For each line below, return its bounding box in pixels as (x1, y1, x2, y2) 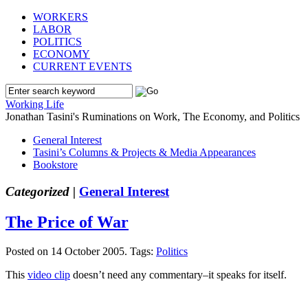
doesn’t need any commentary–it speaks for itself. (70, 268, 287, 280)
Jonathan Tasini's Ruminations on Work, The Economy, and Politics (5, 111, 300, 122)
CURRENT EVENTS (33, 60, 132, 72)
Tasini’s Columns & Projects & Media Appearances (33, 146, 256, 158)
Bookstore (33, 159, 78, 170)
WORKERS (33, 11, 88, 23)
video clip (27, 268, 70, 280)
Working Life (5, 98, 64, 110)
